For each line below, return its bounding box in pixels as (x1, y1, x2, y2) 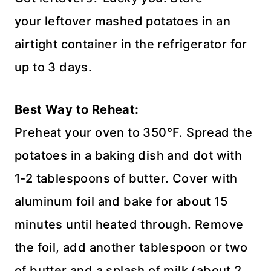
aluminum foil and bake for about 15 (15, 194, 227, 209)
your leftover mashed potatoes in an (15, 13, 230, 28)
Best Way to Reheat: (15, 102, 139, 117)
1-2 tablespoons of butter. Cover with (15, 171, 238, 186)
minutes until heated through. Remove (15, 217, 244, 232)
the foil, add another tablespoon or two (15, 240, 248, 255)
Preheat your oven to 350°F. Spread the (15, 125, 253, 140)
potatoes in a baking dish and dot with (15, 148, 243, 163)
